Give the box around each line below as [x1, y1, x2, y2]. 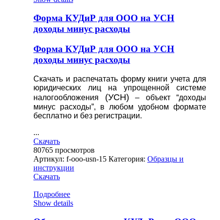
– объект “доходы [129, 93, 206, 102]
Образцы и [147, 154, 184, 163]
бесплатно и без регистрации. [33, 111, 142, 120]
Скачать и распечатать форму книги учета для [33, 74, 206, 83]
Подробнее [33, 190, 70, 198]
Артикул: [33, 154, 66, 163]
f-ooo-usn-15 [66, 154, 107, 163]
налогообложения [33, 93, 105, 102]
